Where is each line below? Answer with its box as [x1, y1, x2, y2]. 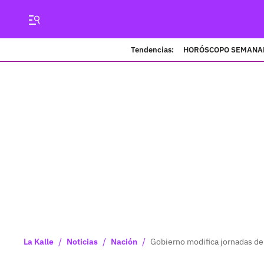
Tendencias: [131, 44, 174, 55]
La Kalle [24, 236, 54, 247]
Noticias [67, 236, 98, 247]
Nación [111, 236, 137, 247]
